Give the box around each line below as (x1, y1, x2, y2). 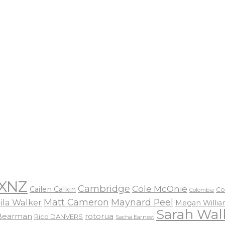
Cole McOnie (132, 183, 187, 194)
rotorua (85, 212, 114, 221)
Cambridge (78, 183, 130, 195)
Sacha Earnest (116, 213, 154, 221)
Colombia (189, 187, 214, 194)
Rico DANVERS (34, 212, 83, 221)
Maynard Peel (111, 197, 173, 208)
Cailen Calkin (30, 185, 76, 194)
